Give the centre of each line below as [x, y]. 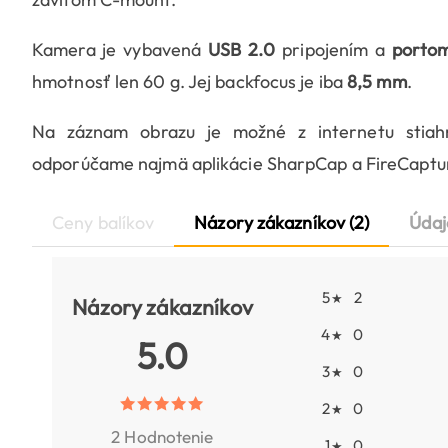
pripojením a [333, 50]
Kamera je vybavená [120, 50]
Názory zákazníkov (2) [282, 223]
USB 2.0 [242, 50]
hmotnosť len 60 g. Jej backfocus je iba [190, 82]
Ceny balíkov [103, 223]
